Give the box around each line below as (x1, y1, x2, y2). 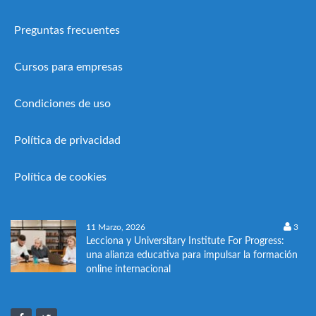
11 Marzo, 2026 (86, 222, 145, 231)
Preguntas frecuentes (14, 24, 120, 36)
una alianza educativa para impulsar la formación (86, 250, 298, 260)
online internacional (86, 264, 171, 274)
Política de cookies (14, 171, 107, 183)
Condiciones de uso (14, 97, 111, 109)
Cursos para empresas (14, 61, 123, 73)
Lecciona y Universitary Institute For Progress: (86, 236, 284, 246)
